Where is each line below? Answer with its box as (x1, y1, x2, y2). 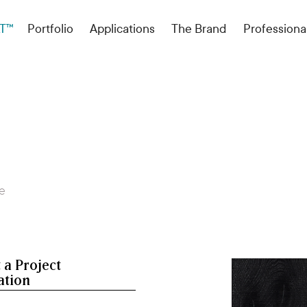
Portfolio (27, 21, 73, 36)
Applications (90, 21, 155, 36)
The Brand (171, 21, 227, 36)
